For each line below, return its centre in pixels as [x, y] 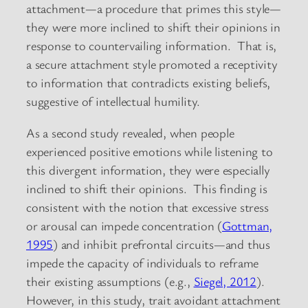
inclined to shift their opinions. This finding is [147, 188]
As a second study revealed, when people [130, 132]
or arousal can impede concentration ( [124, 225]
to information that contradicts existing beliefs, [148, 83]
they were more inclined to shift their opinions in [153, 27]
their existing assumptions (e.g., [110, 281]
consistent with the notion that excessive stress [147, 207]
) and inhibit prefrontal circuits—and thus [162, 244]
